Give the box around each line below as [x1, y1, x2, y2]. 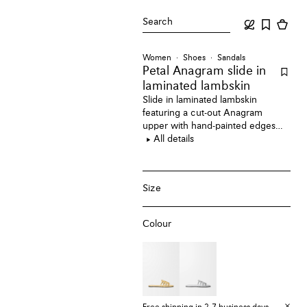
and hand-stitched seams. [143, 134, 251, 144]
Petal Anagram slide [143, 65, 254, 77]
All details [153, 134, 195, 144]
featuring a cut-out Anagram [143, 108, 263, 118]
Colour [143, 219, 172, 229]
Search [143, 17, 173, 27]
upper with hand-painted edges [143, 121, 276, 131]
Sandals [217, 54, 246, 62]
